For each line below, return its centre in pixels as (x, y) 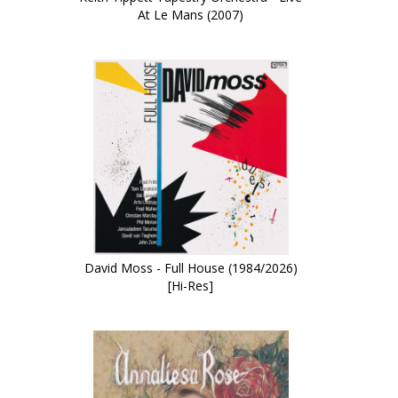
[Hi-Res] (191, 286)
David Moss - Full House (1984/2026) (191, 268)
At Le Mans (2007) (191, 15)
